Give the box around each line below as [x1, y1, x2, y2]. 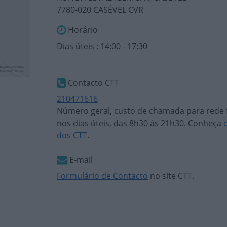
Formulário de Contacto [57, 170, 148, 181]
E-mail [67, 154, 93, 165]
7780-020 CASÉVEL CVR [57, 4, 144, 15]
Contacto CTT [66, 77, 120, 88]
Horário [66, 24, 98, 35]
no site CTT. [148, 170, 195, 181]
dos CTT [57, 130, 88, 141]
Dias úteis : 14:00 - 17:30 [57, 41, 148, 52]
